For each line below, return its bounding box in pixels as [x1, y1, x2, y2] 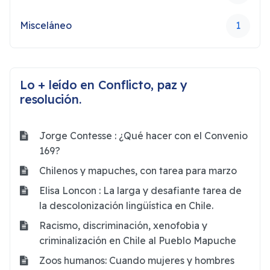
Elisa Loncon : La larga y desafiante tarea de [39, 184, 242, 196]
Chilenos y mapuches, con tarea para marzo [39, 164, 237, 177]
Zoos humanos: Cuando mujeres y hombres [39, 254, 234, 266]
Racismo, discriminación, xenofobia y [39, 219, 207, 231]
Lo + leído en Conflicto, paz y [20, 77, 187, 92]
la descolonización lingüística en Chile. [39, 199, 213, 212]
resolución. [20, 91, 81, 107]
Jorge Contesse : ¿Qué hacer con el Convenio [39, 129, 248, 142]
